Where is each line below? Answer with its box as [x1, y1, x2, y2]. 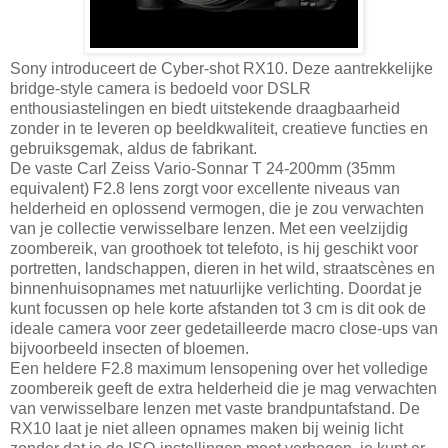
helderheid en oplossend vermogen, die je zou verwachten [10, 199, 424, 217]
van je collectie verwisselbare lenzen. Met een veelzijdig [10, 219, 408, 237]
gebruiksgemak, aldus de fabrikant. [10, 139, 257, 157]
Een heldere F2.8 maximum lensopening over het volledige [10, 359, 428, 377]
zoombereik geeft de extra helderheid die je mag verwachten [10, 379, 437, 397]
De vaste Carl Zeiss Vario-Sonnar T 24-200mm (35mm [10, 159, 395, 177]
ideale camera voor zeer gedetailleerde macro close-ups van [10, 319, 438, 337]
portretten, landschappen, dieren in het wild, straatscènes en [10, 259, 435, 277]
